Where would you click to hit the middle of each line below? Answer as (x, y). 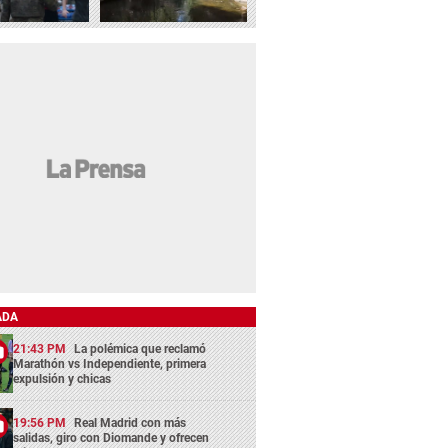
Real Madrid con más (130, 423)
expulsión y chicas (62, 378)
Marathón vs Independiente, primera (110, 363)
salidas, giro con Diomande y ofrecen (111, 438)
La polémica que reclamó (140, 348)
